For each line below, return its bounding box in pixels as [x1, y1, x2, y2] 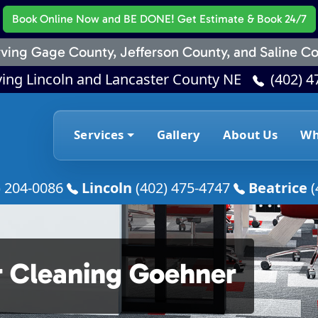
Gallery [156, 126, 201, 143]
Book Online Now [11, 12, 99, 26]
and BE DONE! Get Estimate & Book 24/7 [99, 12, 307, 26]
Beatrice [248, 177, 307, 197]
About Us [223, 126, 278, 143]
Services [74, 126, 124, 143]
